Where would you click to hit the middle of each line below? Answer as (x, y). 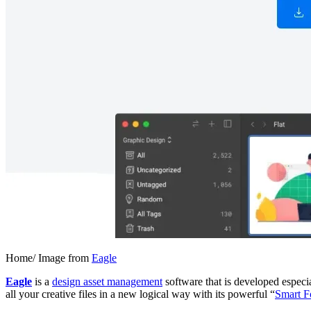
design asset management (107, 281)
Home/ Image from (49, 258)
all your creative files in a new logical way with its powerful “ (140, 294)
